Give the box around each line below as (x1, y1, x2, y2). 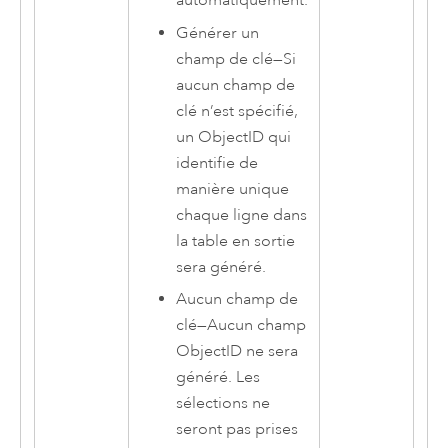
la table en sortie (176, 230, 296, 251)
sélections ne (176, 393, 271, 414)
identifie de (176, 152, 259, 173)
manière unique (176, 178, 290, 199)
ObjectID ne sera (176, 341, 299, 362)
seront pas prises (176, 419, 299, 440)
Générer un (176, 22, 260, 43)
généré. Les (176, 367, 261, 388)
